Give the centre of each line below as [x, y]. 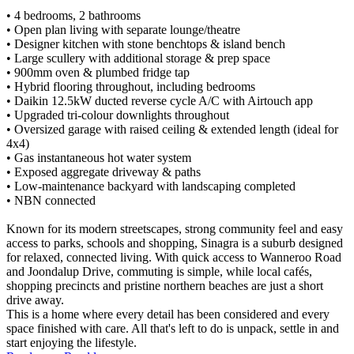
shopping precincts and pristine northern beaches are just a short [165, 286]
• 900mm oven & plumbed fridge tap [98, 73]
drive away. [35, 300]
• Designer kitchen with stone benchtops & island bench [146, 44]
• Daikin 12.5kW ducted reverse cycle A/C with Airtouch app [160, 101]
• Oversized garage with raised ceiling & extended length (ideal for [172, 130]
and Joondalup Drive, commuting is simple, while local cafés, [159, 272]
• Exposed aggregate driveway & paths [104, 172]
